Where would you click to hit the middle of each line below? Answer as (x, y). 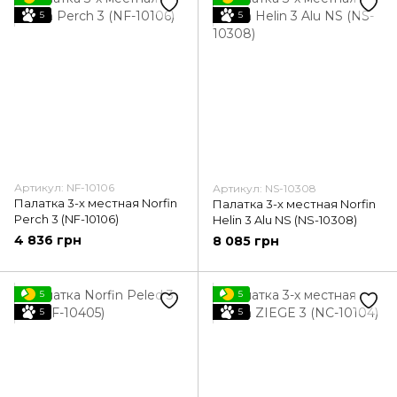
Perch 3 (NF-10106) (66, 219)
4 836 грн (48, 241)
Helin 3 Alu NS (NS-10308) (285, 220)
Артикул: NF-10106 (64, 188)
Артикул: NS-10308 (265, 189)
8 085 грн (246, 241)
